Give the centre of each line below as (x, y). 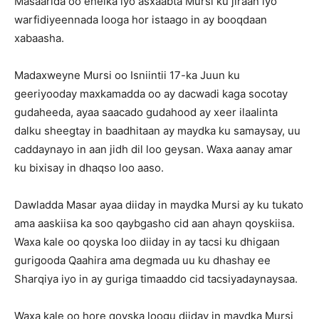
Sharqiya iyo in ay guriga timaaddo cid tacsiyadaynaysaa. (156, 279)
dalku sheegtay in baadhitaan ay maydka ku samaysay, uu (157, 131)
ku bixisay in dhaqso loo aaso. (89, 168)
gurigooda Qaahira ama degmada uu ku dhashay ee (142, 260)
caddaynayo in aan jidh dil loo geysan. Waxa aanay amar (153, 149)
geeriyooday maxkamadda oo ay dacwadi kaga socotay (151, 94)
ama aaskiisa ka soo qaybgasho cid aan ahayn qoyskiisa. (155, 223)
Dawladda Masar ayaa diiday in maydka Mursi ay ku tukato (159, 205)
